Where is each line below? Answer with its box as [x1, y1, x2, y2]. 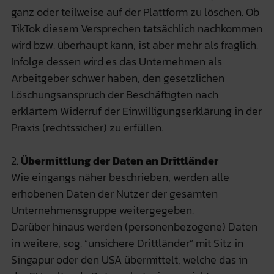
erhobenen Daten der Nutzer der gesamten [10, 185, 218, 202]
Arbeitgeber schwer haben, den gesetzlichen [10, 69, 224, 86]
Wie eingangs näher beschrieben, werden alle [10, 168, 229, 185]
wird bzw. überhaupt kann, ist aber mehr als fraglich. [10, 36, 258, 53]
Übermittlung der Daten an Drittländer [20, 152, 218, 169]
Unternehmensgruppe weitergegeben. [10, 201, 194, 218]
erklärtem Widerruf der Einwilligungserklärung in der [10, 102, 262, 119]
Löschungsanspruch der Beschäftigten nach [10, 86, 218, 103]
